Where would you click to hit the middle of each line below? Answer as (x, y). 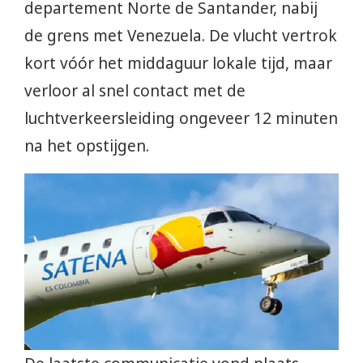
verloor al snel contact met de (135, 90)
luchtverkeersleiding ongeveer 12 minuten (181, 118)
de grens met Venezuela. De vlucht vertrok (181, 35)
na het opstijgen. (87, 145)
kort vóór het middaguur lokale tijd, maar (178, 63)
